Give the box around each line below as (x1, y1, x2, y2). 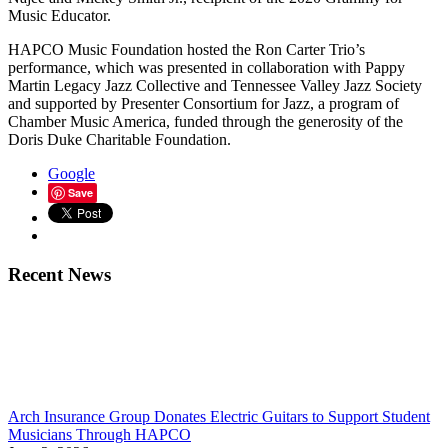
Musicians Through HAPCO (8, 426, 191, 444)
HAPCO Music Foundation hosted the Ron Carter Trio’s (8, 40, 365, 58)
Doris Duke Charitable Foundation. (8, 130, 231, 148)
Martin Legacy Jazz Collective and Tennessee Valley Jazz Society (8, 76, 422, 94)
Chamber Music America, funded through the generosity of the (8, 112, 403, 130)
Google (48, 164, 95, 182)
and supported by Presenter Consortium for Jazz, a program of (8, 94, 399, 112)
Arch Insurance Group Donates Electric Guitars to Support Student (8, 408, 430, 426)
